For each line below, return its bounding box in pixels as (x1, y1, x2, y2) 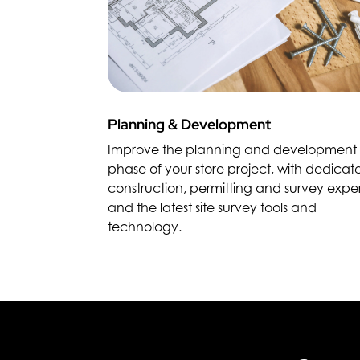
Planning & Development (108, 115, 272, 134)
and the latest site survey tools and (108, 199, 317, 216)
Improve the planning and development (108, 141, 358, 158)
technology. (108, 219, 182, 235)
